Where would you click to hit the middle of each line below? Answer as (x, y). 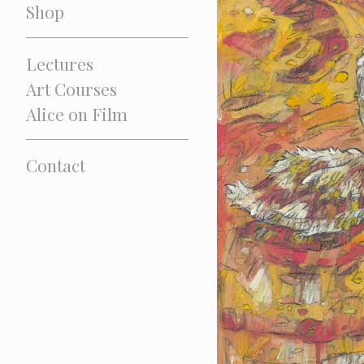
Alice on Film (77, 113)
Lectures (60, 63)
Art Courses (71, 88)
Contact (56, 165)
